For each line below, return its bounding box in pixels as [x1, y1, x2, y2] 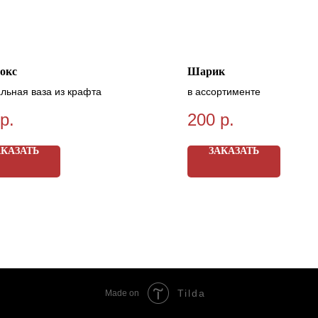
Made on [105, 288, 139, 299]
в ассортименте [187, 85, 261, 97]
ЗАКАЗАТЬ [209, 146, 259, 157]
